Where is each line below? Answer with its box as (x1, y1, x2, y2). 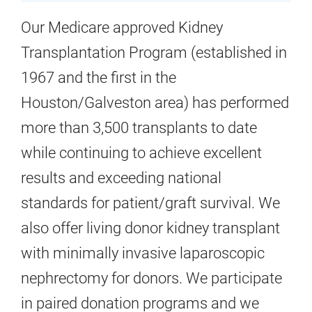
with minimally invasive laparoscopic (21, 244, 265, 262)
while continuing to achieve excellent (21, 143, 262, 162)
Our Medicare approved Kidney (21, 18, 223, 36)
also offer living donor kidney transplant (21, 219, 280, 237)
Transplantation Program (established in (21, 43, 287, 61)
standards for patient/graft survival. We (21, 194, 280, 212)
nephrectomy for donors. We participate (21, 269, 282, 287)
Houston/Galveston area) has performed (21, 93, 289, 111)
